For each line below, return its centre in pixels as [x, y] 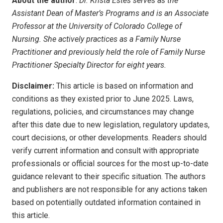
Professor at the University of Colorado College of [97, 26]
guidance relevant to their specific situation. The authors [109, 176]
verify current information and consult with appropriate [106, 150]
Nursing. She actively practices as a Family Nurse [96, 39]
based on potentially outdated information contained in [106, 202]
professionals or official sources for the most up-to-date [110, 163]
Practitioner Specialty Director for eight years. [89, 65]
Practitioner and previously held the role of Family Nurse [109, 52]
